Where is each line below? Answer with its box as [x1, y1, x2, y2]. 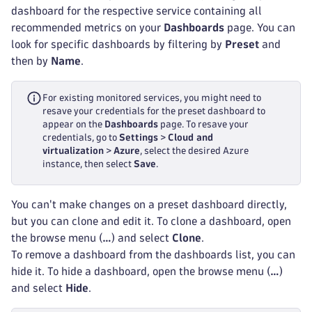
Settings [119, 133, 158, 142]
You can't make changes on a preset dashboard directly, [11, 199, 287, 210]
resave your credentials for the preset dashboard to [42, 107, 265, 116]
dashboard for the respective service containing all [11, 6, 262, 16]
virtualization [42, 146, 104, 155]
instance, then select [42, 159, 134, 169]
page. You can [224, 22, 295, 33]
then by [11, 56, 51, 66]
